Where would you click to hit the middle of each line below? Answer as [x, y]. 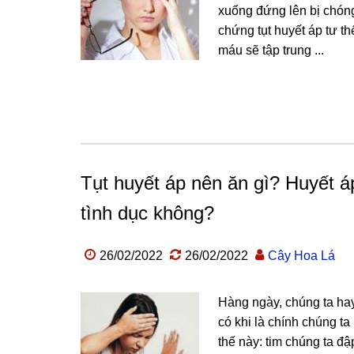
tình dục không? [147, 213]
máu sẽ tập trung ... [271, 50]
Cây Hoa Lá [301, 256]
